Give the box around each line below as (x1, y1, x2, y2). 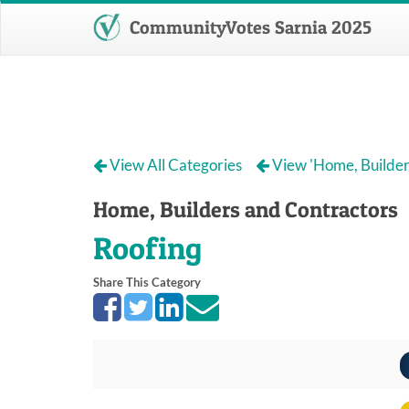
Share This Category (93, 275, 201, 289)
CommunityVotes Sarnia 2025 (125, 16, 372, 38)
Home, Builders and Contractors (93, 196, 398, 223)
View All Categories (107, 155, 245, 174)
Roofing (93, 229, 202, 267)
